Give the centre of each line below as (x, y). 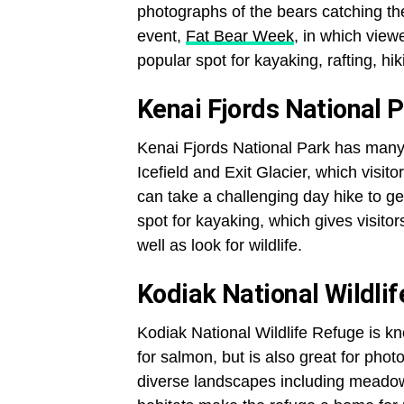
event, (161, 36)
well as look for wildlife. (220, 245)
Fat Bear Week (240, 36)
